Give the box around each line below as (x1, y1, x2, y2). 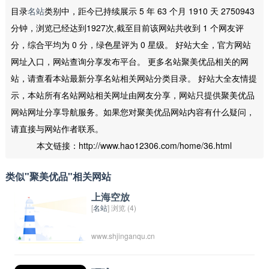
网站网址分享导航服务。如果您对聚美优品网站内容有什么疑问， (10, 105, 255, 118)
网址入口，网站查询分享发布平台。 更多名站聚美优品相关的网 (10, 55, 249, 67)
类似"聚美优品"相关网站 (5, 169, 111, 184)
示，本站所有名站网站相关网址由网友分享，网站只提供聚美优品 (10, 88, 255, 101)
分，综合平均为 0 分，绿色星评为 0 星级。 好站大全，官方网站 (10, 38, 251, 50)
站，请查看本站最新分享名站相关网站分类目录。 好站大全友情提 (10, 71, 257, 84)
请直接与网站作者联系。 (10, 122, 103, 134)
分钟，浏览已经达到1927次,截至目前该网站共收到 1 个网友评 (10, 21, 244, 34)
